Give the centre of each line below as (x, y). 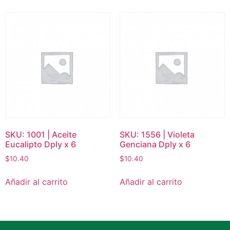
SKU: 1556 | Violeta (157, 134)
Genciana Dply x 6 (155, 144)
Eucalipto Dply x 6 (41, 144)
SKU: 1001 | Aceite (41, 134)
